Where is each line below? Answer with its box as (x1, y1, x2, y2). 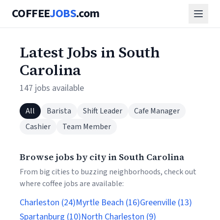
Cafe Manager (134, 106, 180, 116)
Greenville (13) (140, 196, 192, 209)
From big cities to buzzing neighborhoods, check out (20, 166, 196, 177)
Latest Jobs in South (20, 42, 160, 62)
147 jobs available (20, 82, 84, 94)
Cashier (26, 121, 51, 132)
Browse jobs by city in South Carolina (20, 151, 184, 163)
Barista (47, 106, 71, 116)
